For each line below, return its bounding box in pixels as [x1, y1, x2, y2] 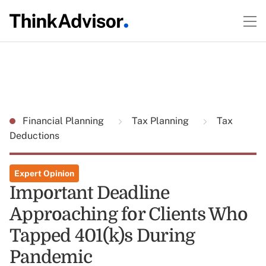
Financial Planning [23, 115, 106, 126]
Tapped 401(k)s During [9, 226, 195, 246]
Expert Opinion [14, 169, 74, 178]
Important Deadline [9, 183, 170, 203]
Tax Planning [129, 115, 191, 126]
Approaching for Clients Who [9, 204, 248, 224]
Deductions [9, 130, 59, 141]
